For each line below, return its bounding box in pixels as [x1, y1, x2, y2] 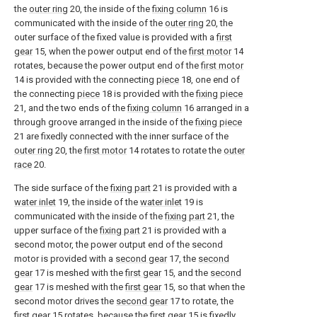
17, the [167, 253, 198, 264]
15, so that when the [161, 282, 245, 292]
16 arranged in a [182, 103, 249, 113]
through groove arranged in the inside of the [14, 117, 195, 127]
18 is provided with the [100, 88, 196, 99]
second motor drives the [14, 296, 116, 306]
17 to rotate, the [168, 296, 234, 306]
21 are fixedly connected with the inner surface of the [14, 131, 229, 142]
